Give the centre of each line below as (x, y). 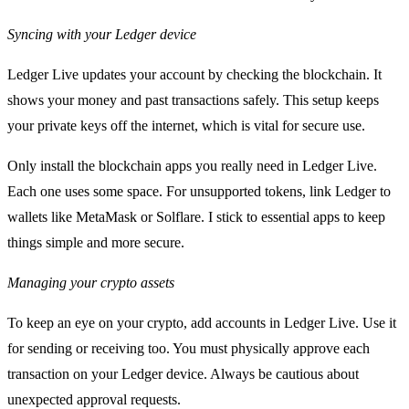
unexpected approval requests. (94, 399)
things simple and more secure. (96, 242)
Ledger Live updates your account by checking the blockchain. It (194, 74)
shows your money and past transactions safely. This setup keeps (193, 100)
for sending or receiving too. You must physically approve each (189, 348)
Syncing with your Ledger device (102, 34)
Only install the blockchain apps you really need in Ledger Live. (192, 165)
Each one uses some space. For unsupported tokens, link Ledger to (199, 191)
